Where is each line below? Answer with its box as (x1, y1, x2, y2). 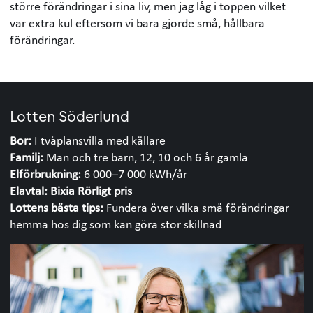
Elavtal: (9, 183, 50, 197)
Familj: (9, 150, 43, 163)
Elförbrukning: (9, 166, 84, 180)
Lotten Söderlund (9, 110, 129, 125)
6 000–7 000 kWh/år (83, 166, 187, 180)
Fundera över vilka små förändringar (103, 200, 289, 214)
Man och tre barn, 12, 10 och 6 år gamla (43, 150, 248, 163)
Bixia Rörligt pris (50, 183, 132, 197)
